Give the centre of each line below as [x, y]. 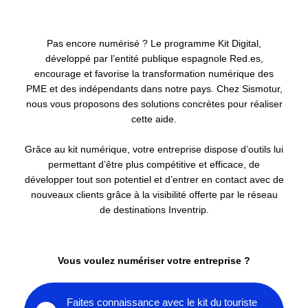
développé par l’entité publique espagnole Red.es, [154, 59]
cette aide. [154, 120]
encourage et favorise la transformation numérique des [154, 74]
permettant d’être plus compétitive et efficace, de [154, 165]
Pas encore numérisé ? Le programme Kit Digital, [154, 44]
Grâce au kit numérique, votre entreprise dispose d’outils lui [154, 150]
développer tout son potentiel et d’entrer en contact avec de [154, 180]
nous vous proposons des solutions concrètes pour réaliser [154, 104]
